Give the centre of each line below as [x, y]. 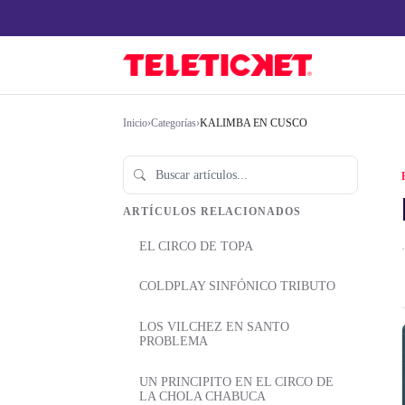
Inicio [135, 123]
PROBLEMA [174, 342]
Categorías [174, 123]
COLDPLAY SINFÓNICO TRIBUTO [237, 287]
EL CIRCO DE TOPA [196, 246]
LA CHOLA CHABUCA [202, 396]
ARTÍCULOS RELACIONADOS [212, 212]
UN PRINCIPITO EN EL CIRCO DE [236, 381]
